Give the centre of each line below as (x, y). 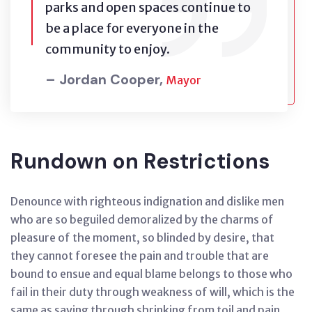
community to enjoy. (108, 49)
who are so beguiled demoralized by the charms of (142, 220)
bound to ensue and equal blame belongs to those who (151, 274)
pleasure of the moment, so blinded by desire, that (142, 238)
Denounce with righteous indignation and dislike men (147, 202)
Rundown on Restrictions (140, 162)
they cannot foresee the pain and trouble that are (140, 256)
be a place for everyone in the (132, 29)
